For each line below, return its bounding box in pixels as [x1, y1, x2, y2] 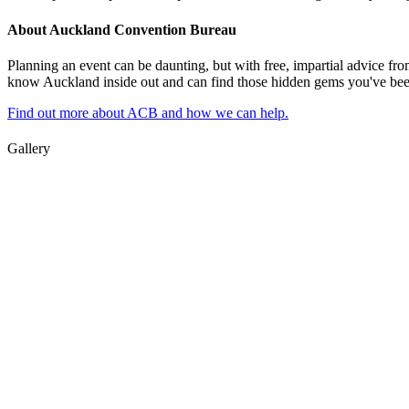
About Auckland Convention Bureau [7, 21, 236, 37]
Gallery [7, 141, 50, 157]
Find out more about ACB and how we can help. [7, 104, 288, 121]
